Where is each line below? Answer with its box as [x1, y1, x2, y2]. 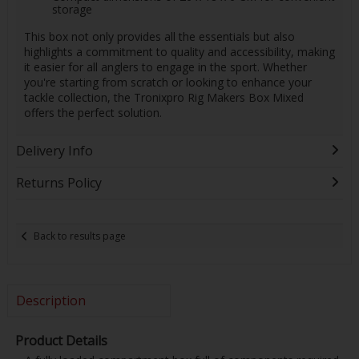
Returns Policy [15, 174, 102, 192]
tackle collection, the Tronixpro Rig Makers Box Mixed [23, 89, 304, 105]
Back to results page [34, 228, 127, 243]
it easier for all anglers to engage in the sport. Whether [23, 58, 307, 75]
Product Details [14, 332, 107, 350]
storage [51, 2, 92, 18]
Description [15, 292, 86, 310]
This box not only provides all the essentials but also [23, 28, 295, 44]
